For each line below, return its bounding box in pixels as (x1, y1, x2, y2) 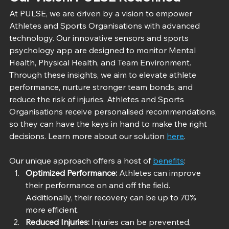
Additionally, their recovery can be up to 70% (26, 192, 198, 202)
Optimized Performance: (26, 167, 117, 178)
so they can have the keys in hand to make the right (9, 118, 209, 129)
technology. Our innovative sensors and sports (9, 32, 191, 43)
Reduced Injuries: (26, 216, 89, 227)
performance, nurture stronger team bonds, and (9, 81, 195, 92)
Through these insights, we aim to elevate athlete (9, 69, 198, 80)
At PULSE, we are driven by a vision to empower (9, 8, 194, 18)
